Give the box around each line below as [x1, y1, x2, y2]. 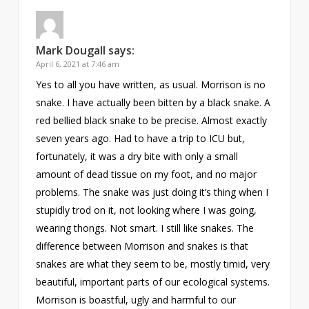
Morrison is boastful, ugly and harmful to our [35, 292, 236, 306]
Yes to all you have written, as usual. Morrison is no [35, 77, 266, 91]
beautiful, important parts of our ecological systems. [35, 275, 270, 288]
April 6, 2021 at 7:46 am [35, 58, 119, 69]
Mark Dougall [35, 42, 106, 58]
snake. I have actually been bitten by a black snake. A [35, 95, 270, 109]
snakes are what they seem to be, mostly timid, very [35, 257, 270, 270]
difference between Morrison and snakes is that [35, 239, 248, 252]
